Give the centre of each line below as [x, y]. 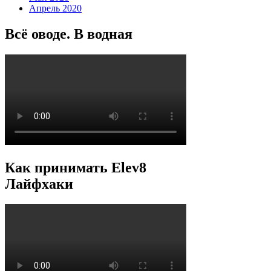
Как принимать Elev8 [76, 167]
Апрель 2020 [55, 8]
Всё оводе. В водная [69, 34]
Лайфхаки [39, 184]
